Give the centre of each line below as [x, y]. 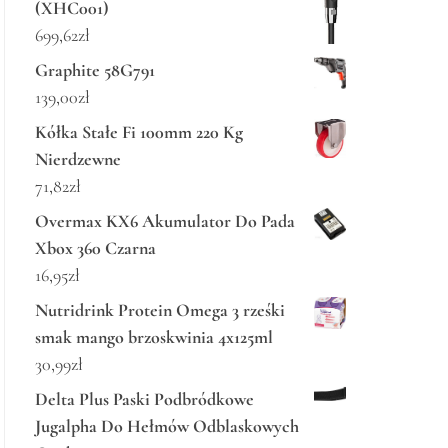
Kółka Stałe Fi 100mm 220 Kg [139, 132]
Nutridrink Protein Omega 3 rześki [160, 310]
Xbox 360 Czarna [95, 248]
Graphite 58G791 [95, 70]
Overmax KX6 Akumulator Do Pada [165, 221]
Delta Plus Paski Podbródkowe [144, 399]
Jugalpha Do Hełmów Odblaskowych [167, 426]
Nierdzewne [78, 159]
